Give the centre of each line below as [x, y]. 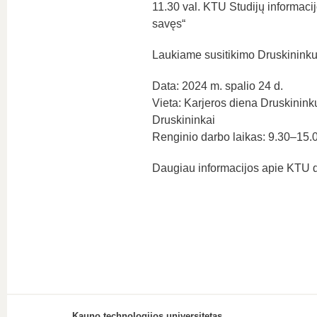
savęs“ [168, 24]
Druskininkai [183, 120]
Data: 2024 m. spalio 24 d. [217, 86]
